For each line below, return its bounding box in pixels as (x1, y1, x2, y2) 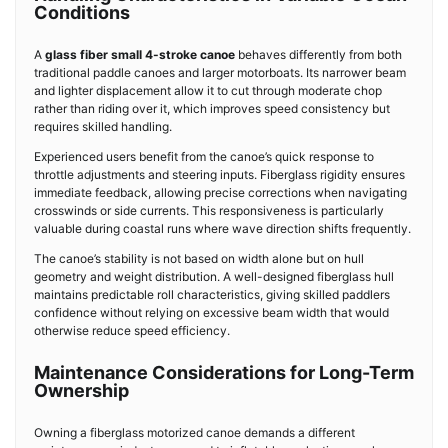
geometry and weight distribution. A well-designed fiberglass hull (34, 269, 394, 284)
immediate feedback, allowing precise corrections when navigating (34, 185, 407, 200)
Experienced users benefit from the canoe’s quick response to (34, 149, 374, 164)
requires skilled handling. (34, 119, 172, 134)
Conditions (34, 2, 130, 23)
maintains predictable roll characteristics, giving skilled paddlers (34, 287, 390, 302)
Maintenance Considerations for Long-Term (34, 362, 414, 383)
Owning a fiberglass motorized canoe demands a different (34, 425, 355, 440)
